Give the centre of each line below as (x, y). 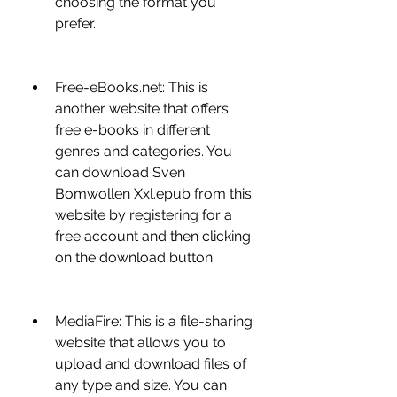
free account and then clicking (153, 236)
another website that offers (142, 109)
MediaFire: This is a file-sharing (154, 321)
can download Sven (120, 172)
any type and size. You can (141, 385)
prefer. (75, 23)
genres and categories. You (144, 151)
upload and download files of (151, 364)
